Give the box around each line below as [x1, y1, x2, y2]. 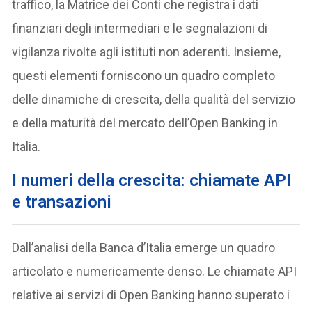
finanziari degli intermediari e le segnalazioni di [12, 20, 268, 36]
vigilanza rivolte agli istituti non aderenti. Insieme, [12, 44, 281, 59]
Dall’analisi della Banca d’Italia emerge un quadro [12, 240, 276, 255]
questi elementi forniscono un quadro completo [12, 68, 276, 83]
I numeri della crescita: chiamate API [12, 170, 292, 190]
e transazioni [12, 192, 112, 212]
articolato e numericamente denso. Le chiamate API [12, 263, 297, 279]
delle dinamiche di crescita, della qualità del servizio [12, 91, 296, 107]
